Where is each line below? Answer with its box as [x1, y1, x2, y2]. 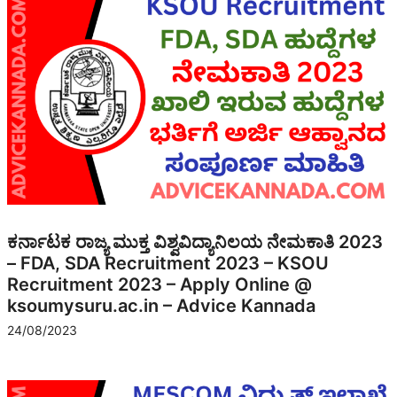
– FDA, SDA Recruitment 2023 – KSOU [7, 252, 329, 274]
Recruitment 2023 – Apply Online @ [7, 273, 312, 295]
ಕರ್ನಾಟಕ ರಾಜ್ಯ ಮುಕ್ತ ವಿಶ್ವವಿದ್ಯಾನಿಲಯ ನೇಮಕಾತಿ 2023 [7, 230, 383, 253]
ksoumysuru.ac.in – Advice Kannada [7, 294, 315, 316]
